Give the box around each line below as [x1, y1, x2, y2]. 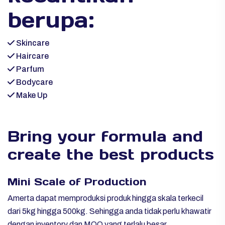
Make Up [15, 90, 47, 99]
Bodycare [15, 77, 53, 86]
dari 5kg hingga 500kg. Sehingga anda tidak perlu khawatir [8, 206, 211, 215]
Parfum [15, 64, 44, 73]
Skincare [15, 38, 49, 47]
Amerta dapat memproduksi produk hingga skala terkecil [8, 193, 203, 202]
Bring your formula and [8, 126, 203, 146]
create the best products [8, 144, 214, 164]
